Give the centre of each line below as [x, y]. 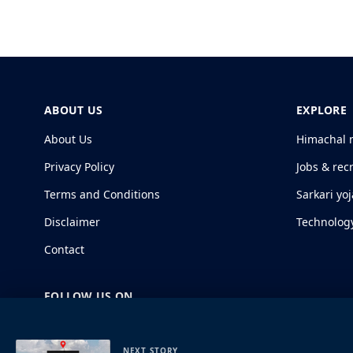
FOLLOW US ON [89, 295]
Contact [64, 249]
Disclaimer [72, 221]
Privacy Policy [79, 166]
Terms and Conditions [102, 194]
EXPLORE [321, 110]
